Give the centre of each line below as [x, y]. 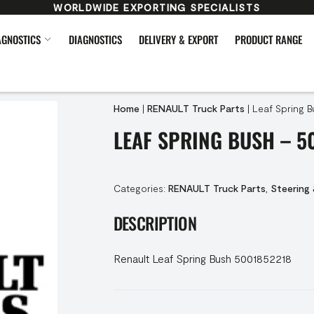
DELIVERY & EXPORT [178, 39]
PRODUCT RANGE [268, 39]
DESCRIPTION [155, 223]
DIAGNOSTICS [95, 39]
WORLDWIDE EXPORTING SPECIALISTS [157, 7]
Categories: [141, 188]
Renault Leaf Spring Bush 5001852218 [202, 258]
